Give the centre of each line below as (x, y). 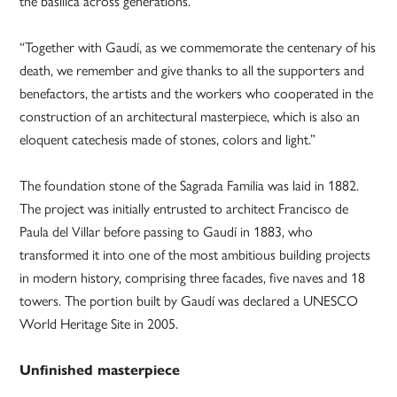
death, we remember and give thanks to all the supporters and (192, 71)
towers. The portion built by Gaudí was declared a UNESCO (189, 301)
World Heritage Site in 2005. (99, 324)
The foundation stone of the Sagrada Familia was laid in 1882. (190, 186)
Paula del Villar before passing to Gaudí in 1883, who (167, 232)
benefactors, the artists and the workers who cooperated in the (197, 94)
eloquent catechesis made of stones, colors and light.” (168, 140)
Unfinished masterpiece (100, 370)
